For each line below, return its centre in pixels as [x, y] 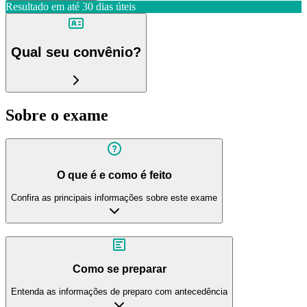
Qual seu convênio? [76, 52]
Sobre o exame [57, 115]
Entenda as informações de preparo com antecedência [119, 291]
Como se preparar [119, 269]
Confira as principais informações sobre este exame [114, 198]
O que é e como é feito [114, 175]
